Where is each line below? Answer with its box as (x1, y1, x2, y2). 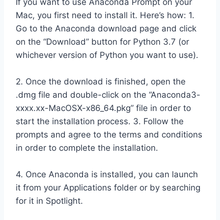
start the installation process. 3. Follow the (16, 116, 184, 127)
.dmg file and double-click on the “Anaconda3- (16, 90, 200, 100)
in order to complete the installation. (16, 143, 158, 153)
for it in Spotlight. (16, 196, 83, 206)
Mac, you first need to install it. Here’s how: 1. (16, 10, 194, 21)
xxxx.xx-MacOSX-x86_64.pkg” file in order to (16, 103, 191, 113)
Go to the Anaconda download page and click (16, 24, 196, 34)
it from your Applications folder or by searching (16, 183, 200, 193)
